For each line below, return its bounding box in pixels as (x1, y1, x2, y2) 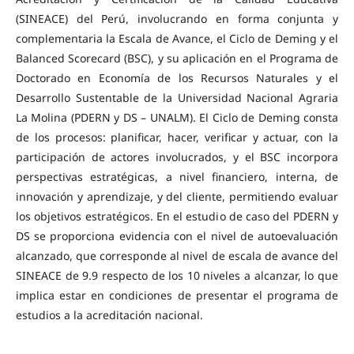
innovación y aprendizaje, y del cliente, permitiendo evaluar (15, 189, 339, 204)
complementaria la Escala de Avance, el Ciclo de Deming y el (15, 31, 339, 46)
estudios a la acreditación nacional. (15, 307, 203, 322)
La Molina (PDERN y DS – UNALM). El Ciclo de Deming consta (15, 110, 339, 125)
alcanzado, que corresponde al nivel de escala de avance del (15, 248, 339, 263)
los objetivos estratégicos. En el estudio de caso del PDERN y (15, 209, 339, 224)
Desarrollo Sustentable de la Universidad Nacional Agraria (15, 90, 339, 105)
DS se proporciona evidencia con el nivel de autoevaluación (15, 228, 339, 243)
